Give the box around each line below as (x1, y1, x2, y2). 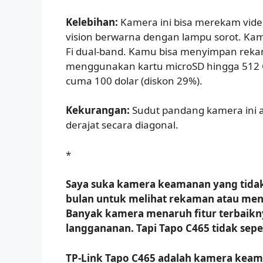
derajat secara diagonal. (66, 118, 178, 132)
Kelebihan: (66, 15, 118, 29)
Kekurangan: (66, 103, 130, 117)
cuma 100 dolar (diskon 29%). (66, 73, 203, 87)
